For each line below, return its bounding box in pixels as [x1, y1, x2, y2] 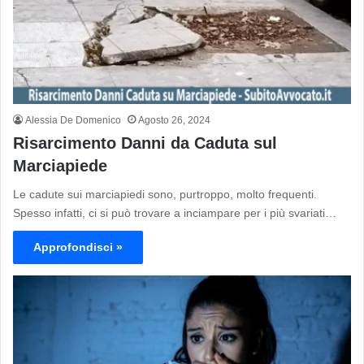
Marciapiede [13, 157, 107, 175]
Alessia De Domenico [25, 115, 121, 127]
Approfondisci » [33, 240, 123, 254]
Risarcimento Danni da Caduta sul [13, 134, 277, 153]
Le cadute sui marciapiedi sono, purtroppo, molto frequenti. [13, 188, 317, 201]
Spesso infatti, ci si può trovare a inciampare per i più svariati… [13, 206, 336, 220]
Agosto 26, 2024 [138, 115, 210, 127]
